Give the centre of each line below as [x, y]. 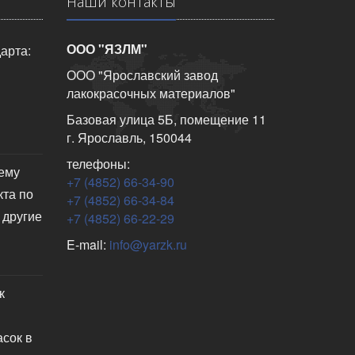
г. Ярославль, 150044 [129, 137]
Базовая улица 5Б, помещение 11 [166, 119]
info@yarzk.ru [148, 244]
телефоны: [98, 164]
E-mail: [88, 244]
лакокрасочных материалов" [151, 93]
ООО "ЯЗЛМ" [107, 49]
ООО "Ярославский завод [142, 75]
